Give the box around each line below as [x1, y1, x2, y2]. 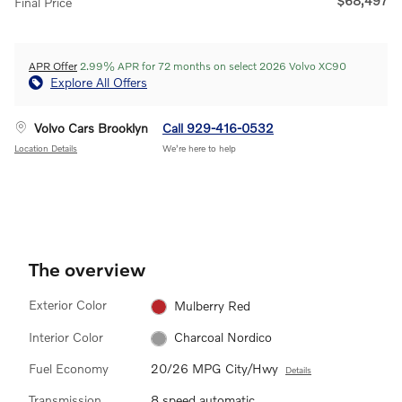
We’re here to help [162, 143, 236, 154]
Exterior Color [29, 297, 107, 313]
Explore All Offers [50, 74, 147, 91]
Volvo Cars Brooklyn [34, 120, 148, 136]
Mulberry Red [173, 297, 250, 313]
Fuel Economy [29, 361, 109, 377]
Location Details [14, 143, 77, 154]
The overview [29, 258, 145, 281]
